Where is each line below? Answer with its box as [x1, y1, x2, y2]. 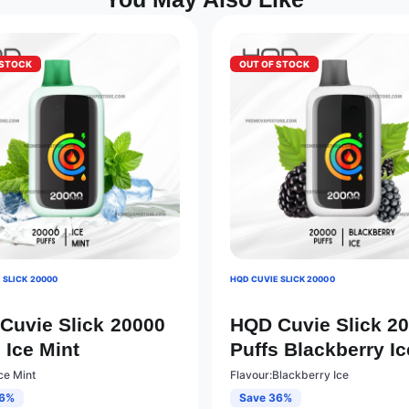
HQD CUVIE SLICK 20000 [229, 274, 335, 285]
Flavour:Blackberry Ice [229, 368, 349, 383]
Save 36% [238, 391, 292, 405]
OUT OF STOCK [238, 58, 309, 69]
